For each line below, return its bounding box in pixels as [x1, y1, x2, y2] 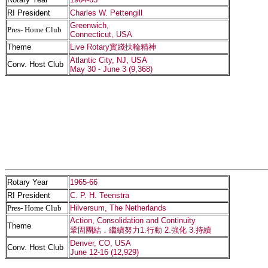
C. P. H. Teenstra [70, 191, 129, 200]
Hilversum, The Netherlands [70, 203, 166, 212]
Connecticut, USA [70, 30, 132, 39]
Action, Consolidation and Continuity [70, 216, 196, 225]
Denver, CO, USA [70, 239, 131, 248]
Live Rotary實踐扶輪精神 [70, 42, 156, 51]
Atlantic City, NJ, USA [70, 56, 147, 65]
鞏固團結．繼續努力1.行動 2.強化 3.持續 [70, 226, 211, 234]
